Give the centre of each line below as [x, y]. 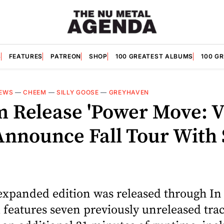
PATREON [66, 56]
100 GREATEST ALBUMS [154, 56]
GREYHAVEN [129, 92]
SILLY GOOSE [77, 92]
